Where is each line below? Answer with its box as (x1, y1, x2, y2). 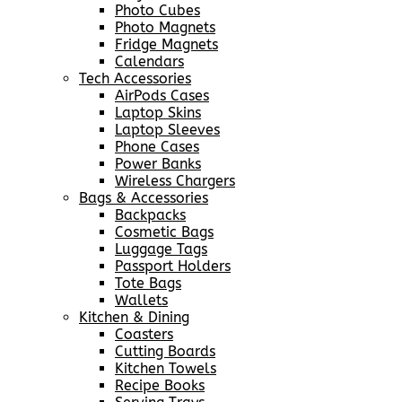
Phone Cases (115, 138, 199, 156)
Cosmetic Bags (115, 223, 214, 241)
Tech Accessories (79, 70, 191, 88)
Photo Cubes (115, 2, 200, 20)
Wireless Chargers (115, 172, 235, 190)
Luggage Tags (115, 240, 207, 258)
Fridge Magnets (115, 36, 218, 54)
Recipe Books (115, 377, 205, 395)
